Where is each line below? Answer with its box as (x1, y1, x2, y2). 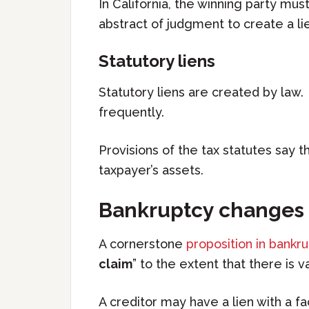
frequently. (99, 105, 164, 119)
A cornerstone (99, 237, 186, 251)
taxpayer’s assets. (99, 163, 203, 177)
